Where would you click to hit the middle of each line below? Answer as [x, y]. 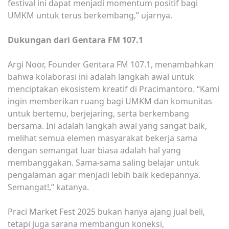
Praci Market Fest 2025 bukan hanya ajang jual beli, [106, 211]
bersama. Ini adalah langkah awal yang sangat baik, [107, 125]
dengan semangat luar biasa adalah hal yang [94, 150]
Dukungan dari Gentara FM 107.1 [75, 40]
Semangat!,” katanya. [48, 187]
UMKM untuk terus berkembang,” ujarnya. [90, 15]
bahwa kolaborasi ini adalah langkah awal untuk [101, 76]
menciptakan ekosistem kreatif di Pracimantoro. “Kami [113, 89]
